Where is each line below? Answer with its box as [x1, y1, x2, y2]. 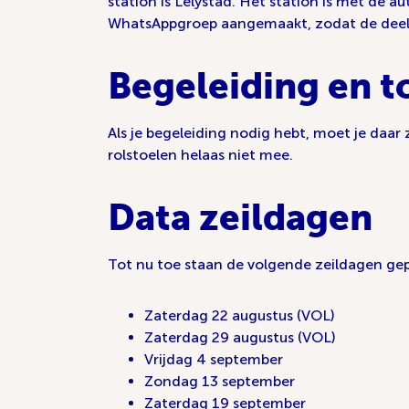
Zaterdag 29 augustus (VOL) [144, 329, 336, 346]
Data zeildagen [108, 196, 372, 238]
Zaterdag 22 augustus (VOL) [144, 307, 335, 324]
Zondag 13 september [144, 372, 295, 390]
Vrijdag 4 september [144, 351, 283, 368]
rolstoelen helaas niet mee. [108, 146, 293, 163]
